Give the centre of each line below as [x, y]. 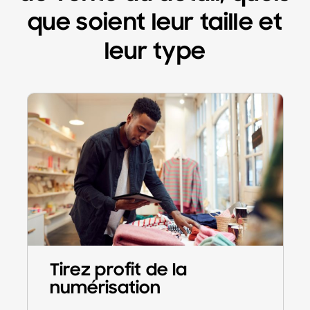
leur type [155, 53]
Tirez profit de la [118, 271]
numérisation [105, 289]
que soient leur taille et [155, 24]
